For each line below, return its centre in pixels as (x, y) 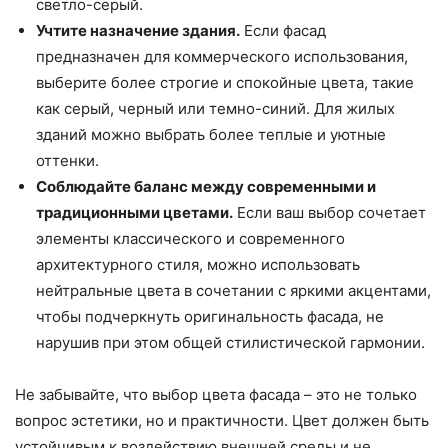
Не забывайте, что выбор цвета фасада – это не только (216, 394)
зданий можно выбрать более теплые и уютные (211, 134)
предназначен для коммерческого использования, (222, 56)
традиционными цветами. (134, 212)
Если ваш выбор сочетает (329, 212)
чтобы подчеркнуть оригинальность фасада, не (210, 316)
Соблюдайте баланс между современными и (206, 186)
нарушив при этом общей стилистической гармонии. (230, 342)
